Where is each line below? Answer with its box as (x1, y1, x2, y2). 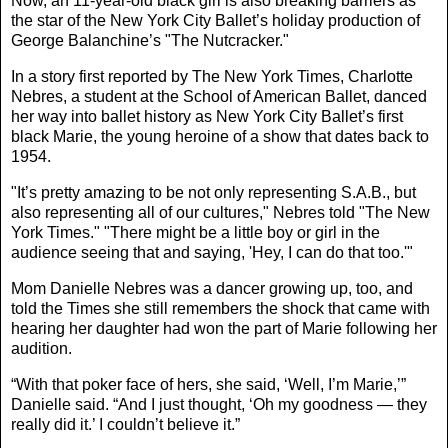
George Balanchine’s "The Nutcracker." (11, 32, 289, 50)
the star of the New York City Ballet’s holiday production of (11, 12, 420, 30)
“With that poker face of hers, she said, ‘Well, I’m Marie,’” (11, 375, 406, 393)
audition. (11, 339, 72, 357)
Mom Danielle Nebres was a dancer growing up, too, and (11, 279, 413, 297)
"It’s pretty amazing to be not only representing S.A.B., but (11, 184, 416, 202)
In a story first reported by (11, 68, 192, 86)
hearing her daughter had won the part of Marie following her (11, 319, 437, 337)
